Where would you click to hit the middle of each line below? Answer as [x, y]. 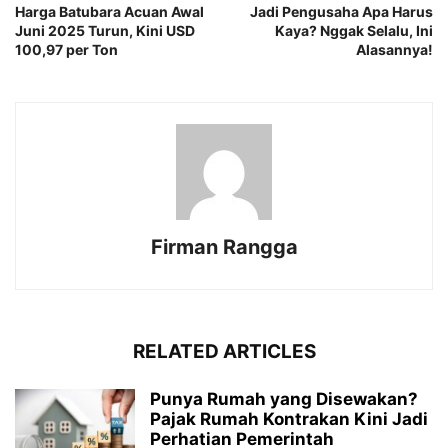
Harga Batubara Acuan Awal [109, 12]
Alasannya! [394, 50]
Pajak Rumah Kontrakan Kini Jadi [289, 419]
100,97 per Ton [66, 50]
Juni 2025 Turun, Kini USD [105, 31]
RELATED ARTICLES [224, 352]
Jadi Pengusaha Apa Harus [341, 12]
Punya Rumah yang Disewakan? [284, 399]
